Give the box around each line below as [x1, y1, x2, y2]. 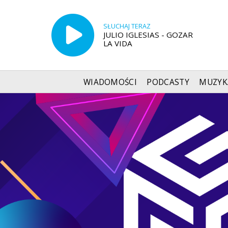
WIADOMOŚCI [83, 76, 137, 88]
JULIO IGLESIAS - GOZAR [103, 29, 193, 40]
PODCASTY [147, 76, 189, 88]
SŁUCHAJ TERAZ [103, 21, 151, 31]
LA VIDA [103, 38, 132, 48]
